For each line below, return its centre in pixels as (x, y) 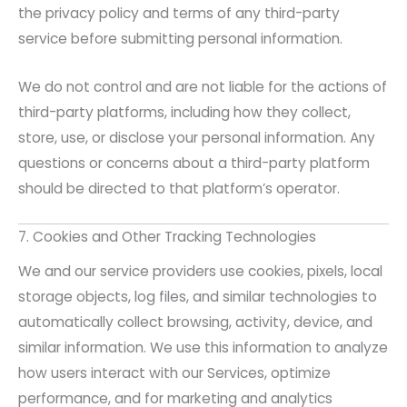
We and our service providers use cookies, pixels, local (200, 272)
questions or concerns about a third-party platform (194, 163)
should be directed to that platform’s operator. (179, 188)
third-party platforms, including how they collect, (184, 112)
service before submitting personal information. (180, 38)
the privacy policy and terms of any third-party (179, 13)
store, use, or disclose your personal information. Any (197, 137)
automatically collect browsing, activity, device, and (195, 323)
